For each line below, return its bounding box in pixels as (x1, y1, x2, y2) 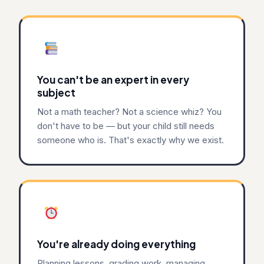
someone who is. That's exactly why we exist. (37, 134, 224, 146)
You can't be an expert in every (37, 72, 189, 86)
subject (37, 85, 75, 99)
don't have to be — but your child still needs (37, 120, 214, 131)
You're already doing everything (37, 237, 196, 250)
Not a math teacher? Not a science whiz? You (37, 105, 222, 117)
